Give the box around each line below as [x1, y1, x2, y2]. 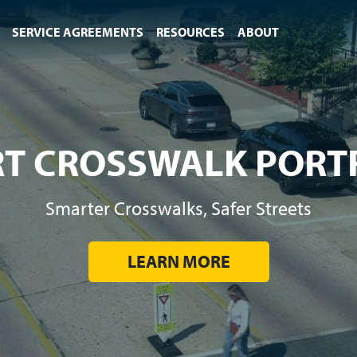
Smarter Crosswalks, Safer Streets [45, 195, 312, 220]
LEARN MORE [127, 249, 230, 273]
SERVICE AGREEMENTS [12, 24, 143, 40]
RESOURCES [156, 24, 225, 40]
